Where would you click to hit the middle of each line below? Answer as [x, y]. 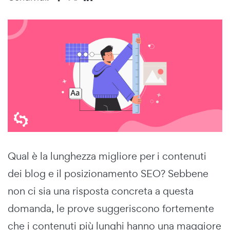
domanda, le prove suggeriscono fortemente [111, 208]
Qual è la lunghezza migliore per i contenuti [107, 156]
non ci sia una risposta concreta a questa [101, 191]
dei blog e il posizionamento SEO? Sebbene [108, 173]
